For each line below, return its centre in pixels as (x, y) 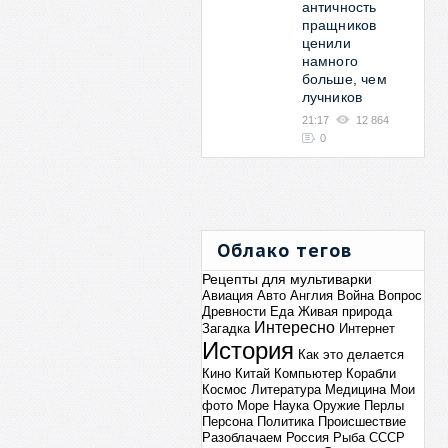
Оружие (336, 405)
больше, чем (344, 79)
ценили (326, 43)
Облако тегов (284, 250)
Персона (227, 421)
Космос (224, 389)
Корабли (370, 373)
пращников (339, 25)
